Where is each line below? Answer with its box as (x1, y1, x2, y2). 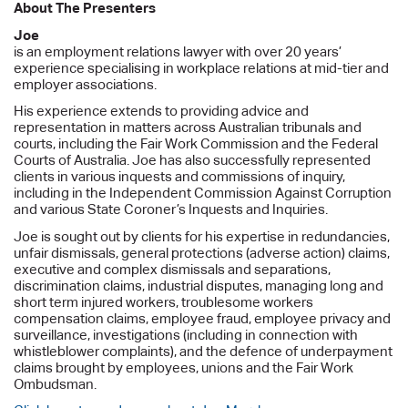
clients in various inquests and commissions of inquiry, (14, 168, 346, 185)
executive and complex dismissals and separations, (14, 260, 331, 277)
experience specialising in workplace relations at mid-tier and (14, 59, 390, 76)
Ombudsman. (14, 375, 97, 392)
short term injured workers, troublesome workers (14, 293, 314, 310)
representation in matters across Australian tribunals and (14, 119, 362, 136)
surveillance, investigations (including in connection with (14, 326, 359, 342)
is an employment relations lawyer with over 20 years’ (14, 43, 342, 59)
